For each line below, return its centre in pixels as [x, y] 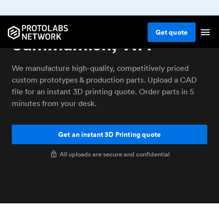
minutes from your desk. [54, 103]
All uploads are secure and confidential [114, 154]
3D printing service [89, 23]
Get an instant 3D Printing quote [109, 134]
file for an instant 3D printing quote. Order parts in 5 [103, 91]
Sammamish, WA [81, 44]
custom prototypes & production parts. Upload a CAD [104, 80]
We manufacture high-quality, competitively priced [100, 68]
